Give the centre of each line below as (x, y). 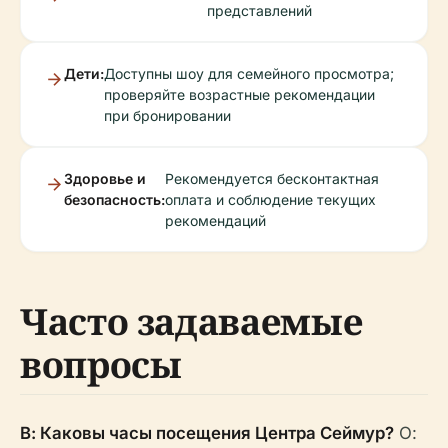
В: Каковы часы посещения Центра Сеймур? (207, 433)
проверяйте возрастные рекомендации (239, 95)
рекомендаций (215, 221)
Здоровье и (105, 179)
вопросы (101, 365)
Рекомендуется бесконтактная (272, 179)
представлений (259, 11)
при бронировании (167, 116)
